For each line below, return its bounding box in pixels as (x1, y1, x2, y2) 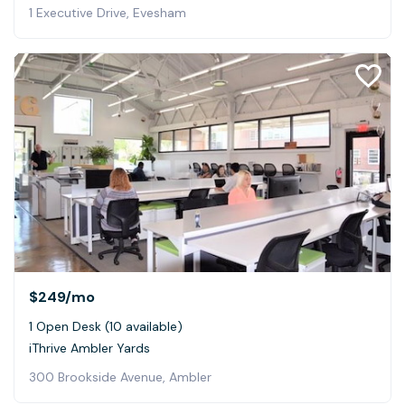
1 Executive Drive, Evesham (29, 5, 186, 22)
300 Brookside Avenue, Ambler (29, 368, 212, 385)
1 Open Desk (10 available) (29, 317, 183, 334)
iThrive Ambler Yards (29, 339, 150, 356)
